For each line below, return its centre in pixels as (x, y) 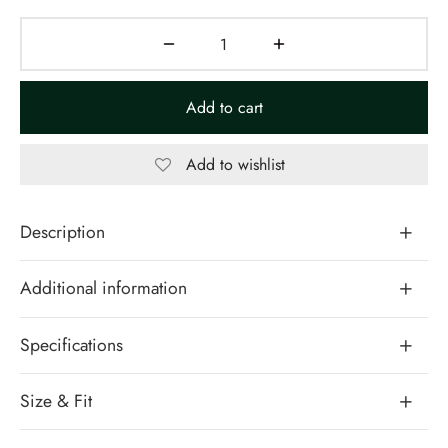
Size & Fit (56, 401)
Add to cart (224, 108)
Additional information (103, 288)
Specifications (71, 344)
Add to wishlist (235, 164)
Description (62, 232)
